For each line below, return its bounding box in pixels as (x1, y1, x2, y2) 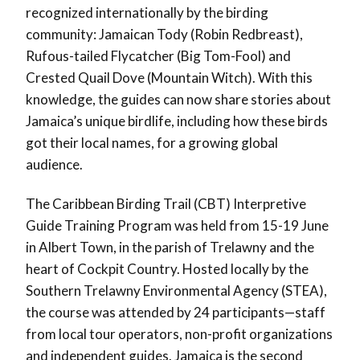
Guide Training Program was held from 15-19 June (26, 217, 329, 235)
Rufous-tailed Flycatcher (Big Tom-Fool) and (26, 47, 291, 65)
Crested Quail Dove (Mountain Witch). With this (26, 69, 313, 87)
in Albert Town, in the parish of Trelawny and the (26, 239, 314, 256)
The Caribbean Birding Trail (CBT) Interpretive (26, 195, 306, 213)
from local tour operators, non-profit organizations (26, 325, 333, 343)
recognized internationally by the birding (26, 4, 268, 22)
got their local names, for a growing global (26, 134, 278, 152)
